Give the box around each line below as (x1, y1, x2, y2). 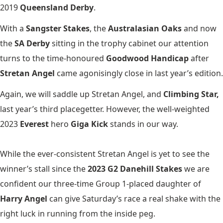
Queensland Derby (20, 1, 94, 13)
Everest (20, 118, 51, 129)
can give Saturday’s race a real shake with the (47, 193, 221, 204)
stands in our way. (108, 118, 178, 129)
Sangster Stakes (26, 22, 90, 34)
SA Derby (14, 37, 50, 49)
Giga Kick (71, 118, 108, 129)
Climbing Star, (163, 88, 219, 100)
